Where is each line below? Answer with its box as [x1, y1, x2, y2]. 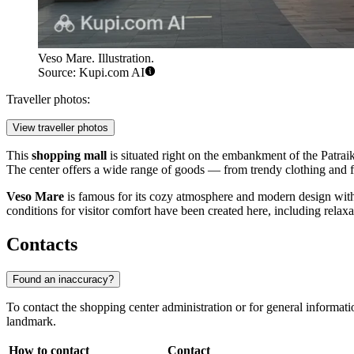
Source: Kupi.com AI [38, 66, 145, 80]
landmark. [6, 314, 56, 329]
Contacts [6, 234, 77, 255]
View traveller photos [13, 122, 108, 134]
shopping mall [32, 149, 107, 163]
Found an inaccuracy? [13, 273, 114, 286]
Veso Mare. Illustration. [38, 51, 154, 66]
